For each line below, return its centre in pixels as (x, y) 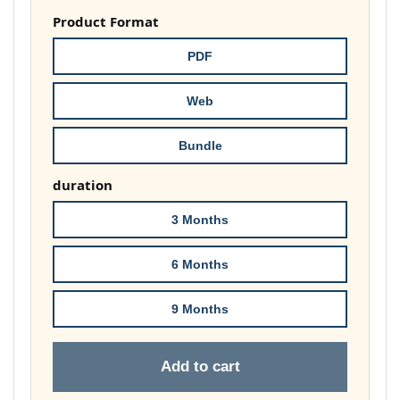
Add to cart (200, 367)
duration (83, 185)
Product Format (106, 21)
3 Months (200, 220)
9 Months (200, 309)
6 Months (200, 264)
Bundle (200, 146)
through (316, 55)
